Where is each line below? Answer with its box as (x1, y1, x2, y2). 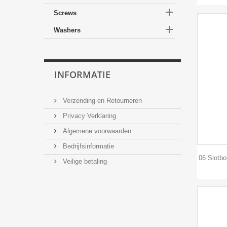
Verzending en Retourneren (61, 96, 142, 104)
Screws (54, 9, 77, 17)
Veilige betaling (61, 157, 107, 165)
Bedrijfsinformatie (61, 142, 114, 150)
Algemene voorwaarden (61, 127, 131, 135)
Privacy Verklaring (61, 111, 116, 120)
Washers (54, 26, 81, 34)
